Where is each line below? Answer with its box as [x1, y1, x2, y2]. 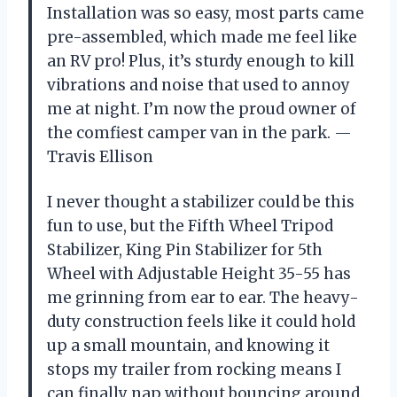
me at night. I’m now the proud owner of [47, 98, 356, 119]
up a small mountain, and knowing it [47, 335, 330, 355]
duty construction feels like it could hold [47, 311, 355, 331]
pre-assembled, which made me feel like [47, 27, 357, 47]
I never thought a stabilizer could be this [47, 191, 354, 212]
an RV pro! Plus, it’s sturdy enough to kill [47, 51, 354, 71]
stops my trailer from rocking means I [47, 359, 341, 379]
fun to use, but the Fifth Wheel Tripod [47, 215, 333, 236]
